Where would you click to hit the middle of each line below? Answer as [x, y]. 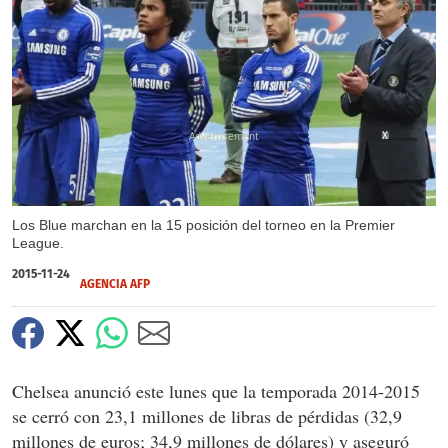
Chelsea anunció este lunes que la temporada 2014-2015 [216, 390]
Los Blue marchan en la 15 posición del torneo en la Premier [203, 224]
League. [38, 242]
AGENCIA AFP [115, 283]
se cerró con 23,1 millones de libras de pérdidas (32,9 [207, 415]
